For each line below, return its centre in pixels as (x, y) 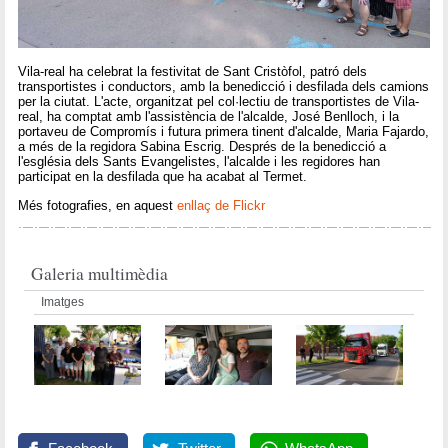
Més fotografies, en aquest (98, 205)
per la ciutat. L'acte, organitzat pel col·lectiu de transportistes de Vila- (219, 102)
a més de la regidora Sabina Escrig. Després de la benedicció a (202, 147)
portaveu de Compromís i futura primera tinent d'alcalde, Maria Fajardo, (224, 132)
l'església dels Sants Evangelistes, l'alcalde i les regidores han (199, 162)
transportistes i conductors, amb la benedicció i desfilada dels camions (224, 87)
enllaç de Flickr (221, 205)
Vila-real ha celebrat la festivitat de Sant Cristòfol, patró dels (193, 72)
